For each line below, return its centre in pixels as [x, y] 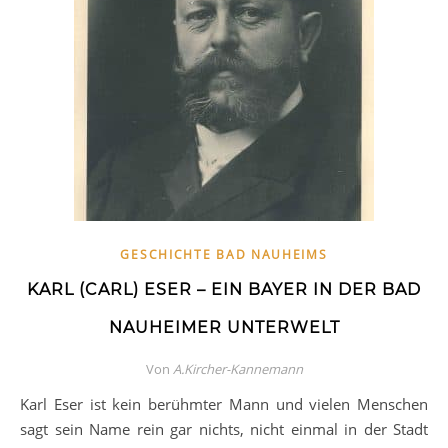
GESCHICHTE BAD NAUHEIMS [224, 254]
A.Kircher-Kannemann [237, 369]
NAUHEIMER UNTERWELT [224, 327]
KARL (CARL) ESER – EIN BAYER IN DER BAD [224, 289]
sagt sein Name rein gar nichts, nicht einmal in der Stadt [224, 429]
